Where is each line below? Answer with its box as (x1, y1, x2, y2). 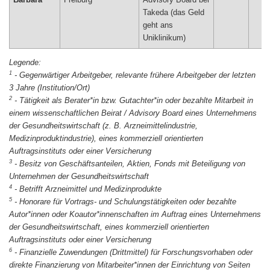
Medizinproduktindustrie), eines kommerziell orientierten (9, 134, 203, 143)
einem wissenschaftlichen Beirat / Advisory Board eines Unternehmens (9, 108, 257, 118)
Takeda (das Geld (143, 8, 205, 17)
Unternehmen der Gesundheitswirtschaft (9, 172, 149, 181)
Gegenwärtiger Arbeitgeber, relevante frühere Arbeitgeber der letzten (19, 71, 256, 80)
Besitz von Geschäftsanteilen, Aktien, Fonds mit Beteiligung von (19, 159, 245, 168)
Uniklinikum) (143, 34, 186, 42)
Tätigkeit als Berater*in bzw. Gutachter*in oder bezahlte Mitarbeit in (19, 96, 253, 105)
